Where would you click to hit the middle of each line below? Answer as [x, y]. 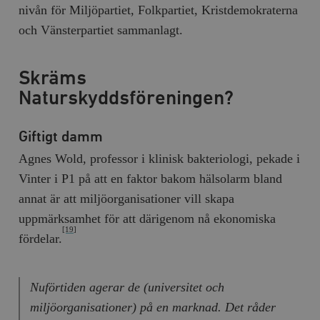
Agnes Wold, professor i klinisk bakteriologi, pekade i [160, 158]
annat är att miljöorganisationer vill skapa [127, 198]
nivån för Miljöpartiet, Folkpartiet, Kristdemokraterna [159, 10]
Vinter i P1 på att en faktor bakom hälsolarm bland [151, 178]
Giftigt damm [61, 137]
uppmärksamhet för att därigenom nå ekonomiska [147, 218]
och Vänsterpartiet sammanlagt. [101, 30]
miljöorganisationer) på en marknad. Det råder [152, 307]
